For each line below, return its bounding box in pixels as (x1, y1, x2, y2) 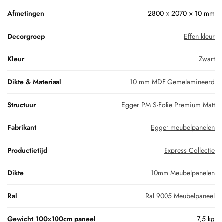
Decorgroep (7, 30, 45, 41)
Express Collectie (164, 144, 215, 155)
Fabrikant (7, 121, 36, 132)
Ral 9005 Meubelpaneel (145, 190, 215, 200)
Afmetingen (7, 7, 44, 18)
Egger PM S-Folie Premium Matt (121, 99, 215, 109)
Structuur (7, 99, 36, 109)
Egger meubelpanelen (151, 121, 215, 132)
